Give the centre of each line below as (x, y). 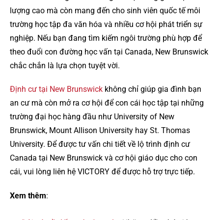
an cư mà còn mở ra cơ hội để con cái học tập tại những (107, 103)
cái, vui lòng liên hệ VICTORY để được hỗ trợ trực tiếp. (102, 172)
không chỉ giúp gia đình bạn (152, 89)
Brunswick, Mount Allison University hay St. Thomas (100, 131)
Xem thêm (28, 196)
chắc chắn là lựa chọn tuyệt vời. (65, 65)
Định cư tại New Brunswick (56, 89)
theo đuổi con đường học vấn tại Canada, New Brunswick (109, 52)
